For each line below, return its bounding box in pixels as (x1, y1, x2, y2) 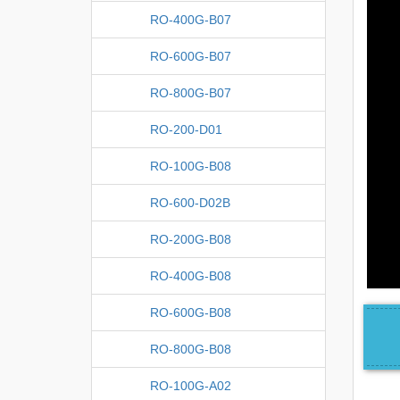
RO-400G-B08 (150, 268, 231, 283)
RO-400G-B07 (150, 12, 231, 27)
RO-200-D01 (150, 121, 222, 137)
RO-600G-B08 (150, 304, 231, 320)
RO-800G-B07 (150, 85, 231, 100)
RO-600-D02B (150, 195, 230, 210)
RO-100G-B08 (150, 158, 231, 173)
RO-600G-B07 (150, 48, 231, 63)
